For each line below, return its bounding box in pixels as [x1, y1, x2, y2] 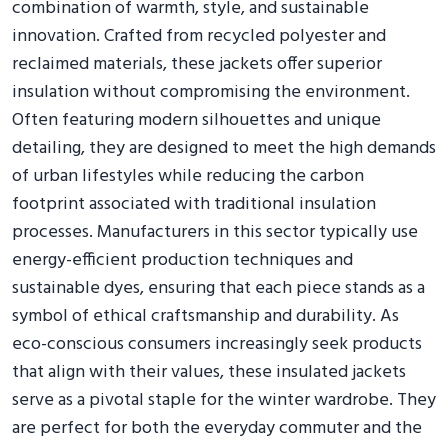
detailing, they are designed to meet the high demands [12, 133, 436, 163]
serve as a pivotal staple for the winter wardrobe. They [12, 385, 436, 415]
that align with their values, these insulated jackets [12, 357, 406, 387]
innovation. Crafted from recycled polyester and [12, 21, 386, 51]
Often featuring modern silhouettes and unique [12, 105, 381, 135]
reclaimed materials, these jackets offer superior [12, 49, 382, 79]
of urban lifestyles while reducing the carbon [12, 161, 364, 191]
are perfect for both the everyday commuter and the [12, 413, 422, 443]
